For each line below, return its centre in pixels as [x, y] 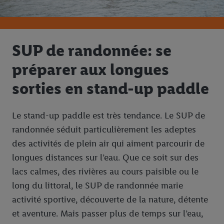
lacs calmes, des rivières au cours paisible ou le [105, 172]
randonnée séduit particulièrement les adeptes [104, 130]
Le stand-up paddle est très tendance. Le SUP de [108, 116]
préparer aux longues [90, 69]
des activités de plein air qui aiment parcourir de [108, 144]
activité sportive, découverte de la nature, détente [110, 200]
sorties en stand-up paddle [110, 88]
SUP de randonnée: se [92, 50]
